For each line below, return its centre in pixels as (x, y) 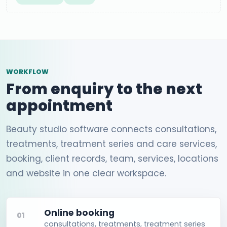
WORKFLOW (27, 71)
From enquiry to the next (104, 89)
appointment (59, 105)
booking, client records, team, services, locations (112, 158)
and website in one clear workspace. (86, 173)
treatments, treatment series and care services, (111, 144)
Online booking (80, 213)
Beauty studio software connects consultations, (111, 129)
